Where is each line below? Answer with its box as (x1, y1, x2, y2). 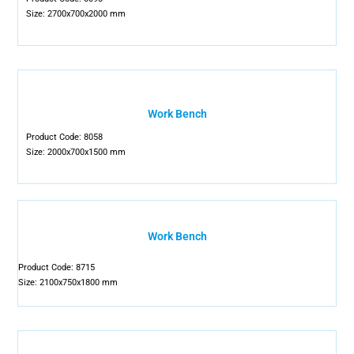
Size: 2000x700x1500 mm (26, 147, 126, 157)
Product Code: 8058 (26, 132, 104, 142)
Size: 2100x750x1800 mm (18, 277, 119, 288)
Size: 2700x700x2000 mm (26, 9, 126, 19)
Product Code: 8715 (18, 262, 96, 273)
